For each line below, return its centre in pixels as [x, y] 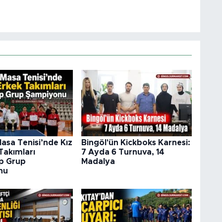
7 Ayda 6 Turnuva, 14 [123, 152]
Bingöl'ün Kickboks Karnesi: [136, 143]
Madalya [98, 162]
